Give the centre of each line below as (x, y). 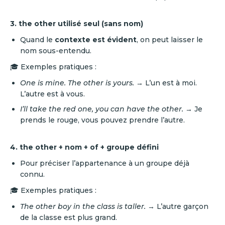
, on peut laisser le (170, 40)
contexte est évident (96, 40)
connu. (32, 174)
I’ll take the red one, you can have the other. (102, 109)
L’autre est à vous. (52, 94)
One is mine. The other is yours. (77, 83)
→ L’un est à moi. (165, 83)
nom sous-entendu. (56, 51)
